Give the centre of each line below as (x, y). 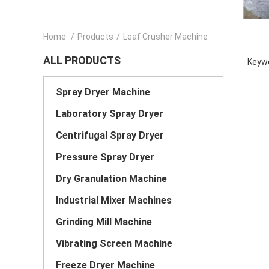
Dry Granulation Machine (111, 179)
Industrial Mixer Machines (114, 200)
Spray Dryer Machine (103, 92)
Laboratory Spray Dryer (110, 114)
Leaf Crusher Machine (165, 37)
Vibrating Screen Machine (114, 243)
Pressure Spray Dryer (105, 157)
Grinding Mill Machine (104, 222)
